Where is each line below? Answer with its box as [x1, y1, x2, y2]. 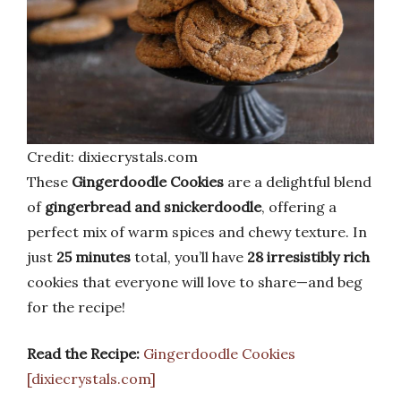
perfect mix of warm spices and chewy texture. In [27, 222, 367, 241]
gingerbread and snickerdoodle [45, 197, 261, 216]
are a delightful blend [224, 172, 371, 191]
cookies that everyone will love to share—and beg [27, 272, 363, 291]
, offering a [261, 197, 337, 216]
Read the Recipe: [27, 344, 140, 363]
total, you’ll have [131, 247, 247, 266]
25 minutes [56, 247, 131, 266]
